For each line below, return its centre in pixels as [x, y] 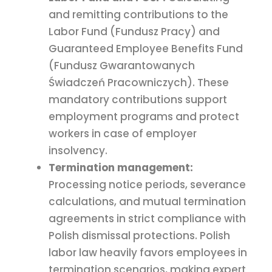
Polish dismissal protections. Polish [139, 236]
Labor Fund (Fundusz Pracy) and [134, 32]
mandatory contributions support [138, 100]
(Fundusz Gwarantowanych [122, 66]
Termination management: [121, 168]
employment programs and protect [144, 117]
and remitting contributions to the [138, 15]
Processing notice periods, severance [147, 185]
